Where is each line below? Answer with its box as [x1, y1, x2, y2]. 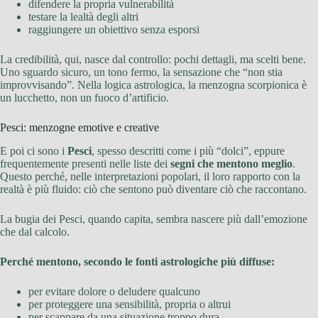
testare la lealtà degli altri [28, 11, 138, 23]
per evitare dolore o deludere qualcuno [28, 285, 200, 298]
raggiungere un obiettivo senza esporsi [28, 23, 199, 36]
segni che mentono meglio [170, 158, 292, 170]
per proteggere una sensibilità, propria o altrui [28, 298, 231, 311]
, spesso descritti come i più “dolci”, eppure [92, 145, 285, 158]
